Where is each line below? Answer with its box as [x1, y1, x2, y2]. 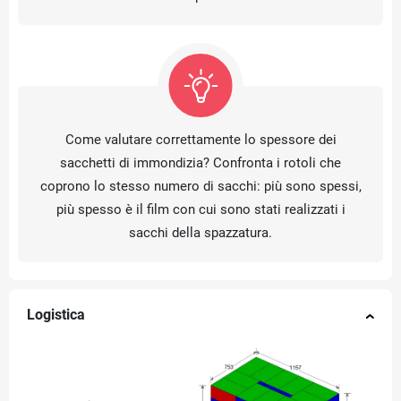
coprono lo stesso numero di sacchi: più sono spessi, [39, 178, 362, 195]
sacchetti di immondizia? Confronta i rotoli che [60, 155, 341, 172]
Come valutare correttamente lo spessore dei [64, 132, 337, 149]
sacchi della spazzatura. [129, 225, 272, 242]
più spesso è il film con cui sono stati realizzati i [55, 201, 346, 218]
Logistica [27, 307, 85, 324]
